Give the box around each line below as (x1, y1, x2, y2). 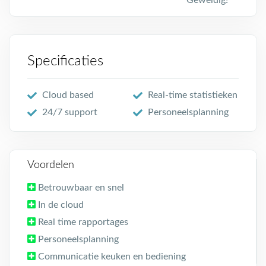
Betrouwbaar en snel (38, 183, 124, 192)
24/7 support (42, 107, 97, 117)
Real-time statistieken (148, 90, 237, 100)
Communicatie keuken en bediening (38, 252, 186, 261)
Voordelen (27, 160, 74, 170)
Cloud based (42, 90, 94, 100)
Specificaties (27, 54, 103, 68)
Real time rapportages (38, 217, 128, 227)
